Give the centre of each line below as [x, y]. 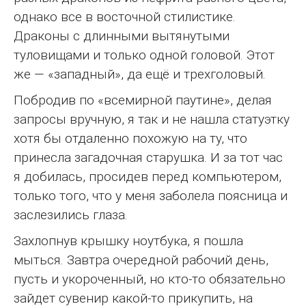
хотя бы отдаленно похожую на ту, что [130, 138]
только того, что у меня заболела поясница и [151, 195]
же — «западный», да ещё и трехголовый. [140, 74]
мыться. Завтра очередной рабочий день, [141, 260]
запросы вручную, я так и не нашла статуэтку [152, 119]
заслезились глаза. [71, 214]
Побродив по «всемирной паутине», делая [143, 100]
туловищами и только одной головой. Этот [144, 55]
